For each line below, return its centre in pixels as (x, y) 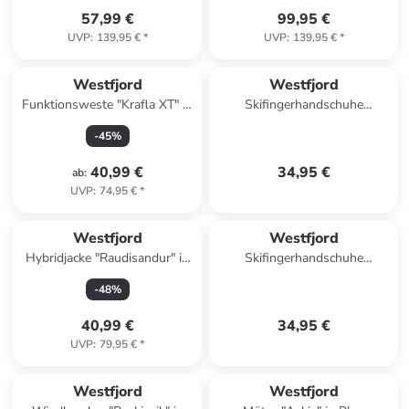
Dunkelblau (108, 276)
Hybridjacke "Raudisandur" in (108, 258)
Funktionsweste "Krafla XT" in (108, 105)
